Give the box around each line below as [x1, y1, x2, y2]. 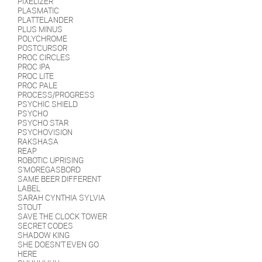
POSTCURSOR [18, 43, 67, 54]
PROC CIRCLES [18, 52, 70, 63]
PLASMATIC [18, 5, 59, 16]
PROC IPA [18, 61, 50, 73]
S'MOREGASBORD [18, 164, 81, 175]
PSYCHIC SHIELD [18, 99, 78, 110]
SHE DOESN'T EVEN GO [18, 239, 99, 250]
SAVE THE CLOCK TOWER [18, 211, 107, 222]
